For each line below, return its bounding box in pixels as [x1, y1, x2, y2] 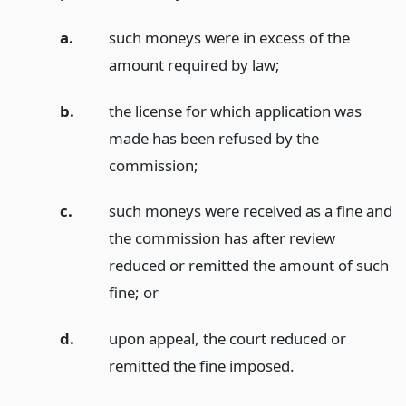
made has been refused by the [108, 127, 319, 149]
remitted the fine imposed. [108, 355, 295, 377]
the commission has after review [108, 227, 335, 249]
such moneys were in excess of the [108, 26, 350, 48]
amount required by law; [108, 53, 280, 75]
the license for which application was [108, 100, 362, 121]
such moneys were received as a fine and [108, 200, 392, 222]
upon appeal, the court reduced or [108, 328, 346, 350]
